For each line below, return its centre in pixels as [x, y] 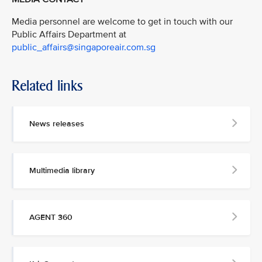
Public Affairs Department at [69, 34]
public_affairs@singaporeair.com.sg [84, 47]
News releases [57, 123]
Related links [47, 85]
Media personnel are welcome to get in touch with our [122, 21]
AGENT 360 [51, 217]
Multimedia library [62, 170]
